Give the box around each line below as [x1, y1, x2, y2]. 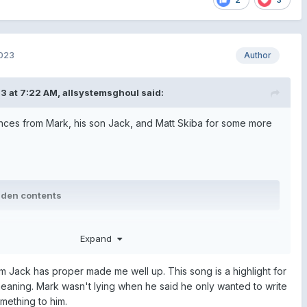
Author [243, 49, 271, 60]
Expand [80, 232, 118, 244]
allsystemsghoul [62, 86, 139, 98]
